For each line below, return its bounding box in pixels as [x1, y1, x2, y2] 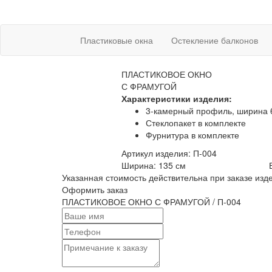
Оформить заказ [62, 183, 127, 195]
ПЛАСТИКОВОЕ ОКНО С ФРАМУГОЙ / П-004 [62, 195, 241, 208]
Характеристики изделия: [121, 92, 232, 104]
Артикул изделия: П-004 [121, 147, 217, 159]
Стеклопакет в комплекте [145, 117, 246, 129]
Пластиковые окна [80, 34, 153, 46]
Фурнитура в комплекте [145, 129, 239, 141]
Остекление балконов [171, 34, 258, 46]
